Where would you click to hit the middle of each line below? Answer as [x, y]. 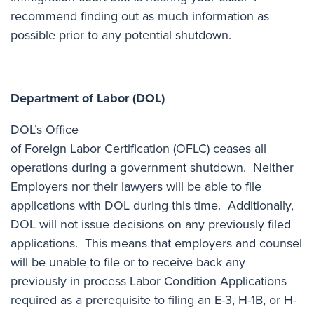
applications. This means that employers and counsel [156, 243]
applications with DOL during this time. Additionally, [152, 205]
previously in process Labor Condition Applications [149, 281]
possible [33, 35]
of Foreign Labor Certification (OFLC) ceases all [138, 148]
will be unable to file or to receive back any [128, 262]
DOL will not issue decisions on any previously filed [151, 224]
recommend [46, 16]
